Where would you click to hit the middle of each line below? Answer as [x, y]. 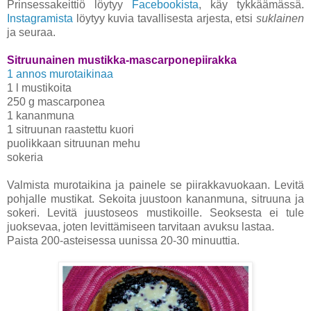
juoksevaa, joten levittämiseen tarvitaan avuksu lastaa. [141, 226]
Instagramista [42, 18]
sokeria [25, 157]
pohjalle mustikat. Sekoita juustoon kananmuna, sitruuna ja [155, 199]
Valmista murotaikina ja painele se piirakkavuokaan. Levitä [155, 185]
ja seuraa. [31, 32]
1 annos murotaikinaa [60, 74]
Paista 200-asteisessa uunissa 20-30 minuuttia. [123, 240]
